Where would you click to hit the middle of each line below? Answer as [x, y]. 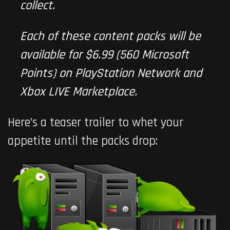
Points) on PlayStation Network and [111, 73]
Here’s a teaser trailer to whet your [95, 123]
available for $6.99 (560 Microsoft [104, 55]
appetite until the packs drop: [83, 141]
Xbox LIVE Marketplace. [79, 92]
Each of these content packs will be [110, 36]
